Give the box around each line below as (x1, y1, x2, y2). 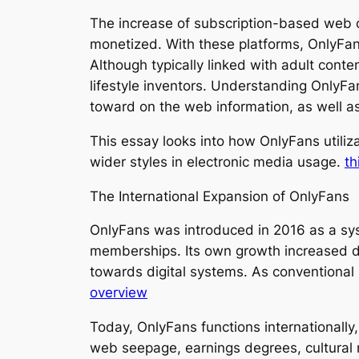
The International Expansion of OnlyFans (90, 188, 349, 204)
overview (90, 284, 147, 301)
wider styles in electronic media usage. (90, 153, 345, 170)
